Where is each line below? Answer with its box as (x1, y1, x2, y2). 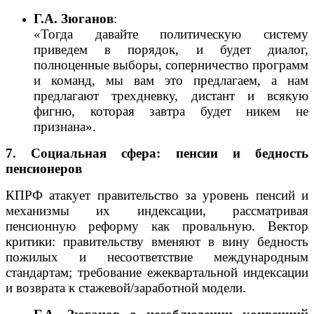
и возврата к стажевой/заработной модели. (6, 280, 246, 295)
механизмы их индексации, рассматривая (6, 203, 308, 218)
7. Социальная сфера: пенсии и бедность (6, 145, 308, 161)
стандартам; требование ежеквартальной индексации (6, 264, 308, 280)
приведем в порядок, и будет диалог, (34, 41, 308, 57)
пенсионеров (6, 161, 82, 176)
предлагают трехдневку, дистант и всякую (34, 88, 308, 103)
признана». (34, 118, 96, 134)
